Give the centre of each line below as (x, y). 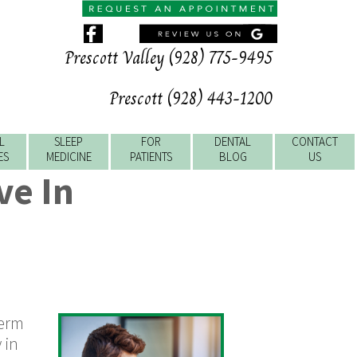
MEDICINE (69, 157)
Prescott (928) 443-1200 (191, 98)
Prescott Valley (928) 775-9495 (169, 58)
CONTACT (315, 141)
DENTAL (233, 141)
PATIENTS (151, 157)
